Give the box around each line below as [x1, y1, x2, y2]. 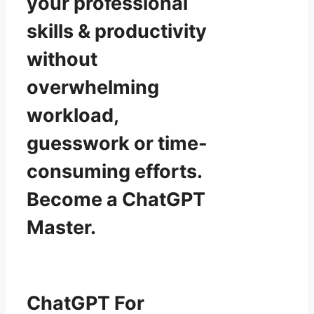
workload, [27, 103, 118, 127]
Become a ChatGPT [27, 187, 205, 211]
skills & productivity [27, 19, 207, 43]
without [27, 47, 97, 71]
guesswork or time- [27, 131, 207, 155]
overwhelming [27, 75, 159, 99]
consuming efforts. [27, 159, 202, 183]
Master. [27, 215, 96, 239]
